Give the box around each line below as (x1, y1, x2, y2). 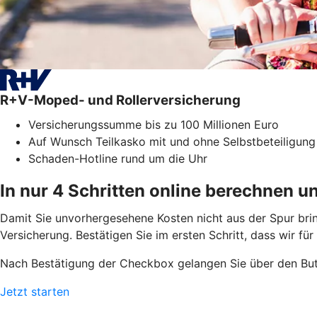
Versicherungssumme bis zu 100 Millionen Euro (28, 117, 279, 132)
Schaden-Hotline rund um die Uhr (28, 151, 207, 166)
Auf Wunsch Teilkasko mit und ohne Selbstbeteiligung (28, 134, 316, 149)
